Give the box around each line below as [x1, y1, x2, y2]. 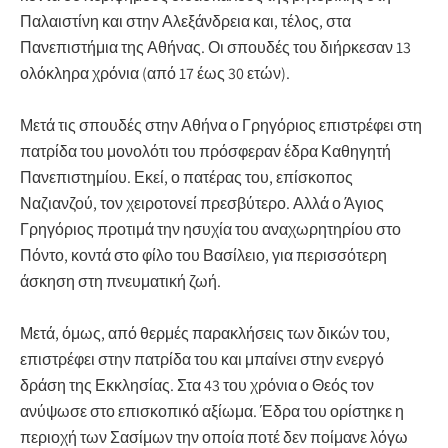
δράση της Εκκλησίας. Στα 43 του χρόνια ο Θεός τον [20, 374, 374, 396]
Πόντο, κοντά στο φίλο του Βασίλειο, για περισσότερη [20, 244, 387, 266]
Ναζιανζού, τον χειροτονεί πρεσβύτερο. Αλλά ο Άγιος [20, 192, 384, 214]
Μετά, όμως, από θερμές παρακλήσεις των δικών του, [20, 322, 390, 344]
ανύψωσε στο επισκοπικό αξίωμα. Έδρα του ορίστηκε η [20, 400, 404, 422]
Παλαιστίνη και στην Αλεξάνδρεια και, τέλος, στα [20, 10, 351, 32]
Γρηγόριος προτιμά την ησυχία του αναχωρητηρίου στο [20, 218, 401, 240]
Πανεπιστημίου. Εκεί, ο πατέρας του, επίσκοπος [20, 166, 353, 188]
